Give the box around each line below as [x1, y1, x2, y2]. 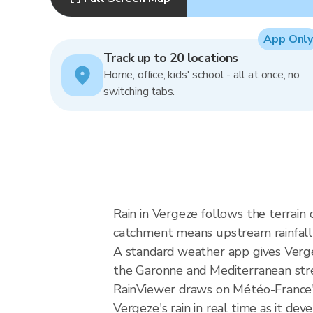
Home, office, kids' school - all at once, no [103, 67, 300, 82]
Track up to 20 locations [103, 50, 238, 66]
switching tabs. [103, 84, 175, 99]
